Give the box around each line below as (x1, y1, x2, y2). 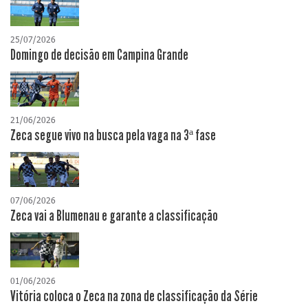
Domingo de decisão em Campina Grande (10, 46, 188, 65)
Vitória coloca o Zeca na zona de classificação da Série (10, 287, 258, 306)
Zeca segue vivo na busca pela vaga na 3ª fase (10, 126, 216, 145)
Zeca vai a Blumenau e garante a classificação (10, 207, 218, 225)
